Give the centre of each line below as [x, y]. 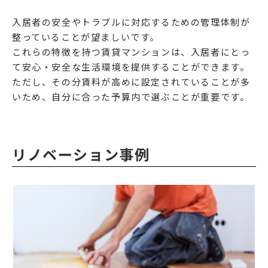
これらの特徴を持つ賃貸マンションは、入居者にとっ [131, 52]
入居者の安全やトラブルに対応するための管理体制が [131, 22]
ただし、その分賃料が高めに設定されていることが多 [131, 82]
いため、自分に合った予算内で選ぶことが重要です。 [131, 97]
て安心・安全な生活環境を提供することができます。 [131, 67]
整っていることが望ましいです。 [86, 37]
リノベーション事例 [81, 154]
